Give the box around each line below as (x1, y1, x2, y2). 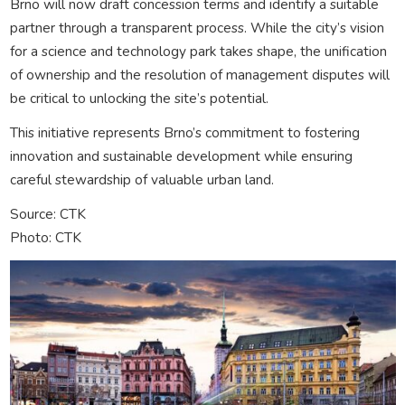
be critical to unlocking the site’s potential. (9, 88, 268, 108)
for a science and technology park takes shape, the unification (9, 41, 387, 61)
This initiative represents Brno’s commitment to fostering (9, 122, 360, 142)
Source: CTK (9, 203, 86, 223)
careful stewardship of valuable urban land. (9, 169, 274, 189)
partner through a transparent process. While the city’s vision (9, 17, 384, 37)
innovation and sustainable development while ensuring (9, 146, 353, 165)
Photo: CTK (9, 227, 81, 247)
